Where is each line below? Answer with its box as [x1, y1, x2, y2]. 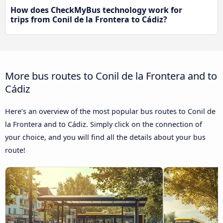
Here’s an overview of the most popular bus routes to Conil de [5, 107, 216, 116]
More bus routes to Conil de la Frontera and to [5, 69, 217, 83]
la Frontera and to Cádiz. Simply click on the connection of [5, 119, 202, 129]
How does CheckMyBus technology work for [10, 4, 182, 16]
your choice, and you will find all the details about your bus [5, 132, 206, 142]
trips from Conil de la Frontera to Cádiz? [10, 14, 167, 25]
